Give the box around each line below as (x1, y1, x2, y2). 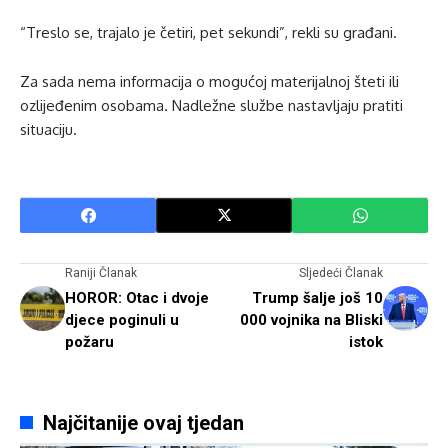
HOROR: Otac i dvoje (65, 288, 209, 307)
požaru (65, 332, 114, 351)
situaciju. (20, 119, 77, 139)
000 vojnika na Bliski (240, 310, 383, 329)
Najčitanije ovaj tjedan (42, 410, 244, 435)
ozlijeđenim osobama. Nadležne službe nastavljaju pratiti (20, 95, 403, 115)
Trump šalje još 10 (252, 288, 383, 307)
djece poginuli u (65, 310, 179, 329)
